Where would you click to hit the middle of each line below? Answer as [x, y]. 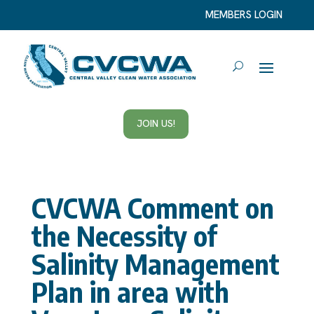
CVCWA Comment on [152, 207]
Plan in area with [130, 291]
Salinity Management [155, 263]
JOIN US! [156, 124]
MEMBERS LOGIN [244, 15]
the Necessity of [124, 235]
